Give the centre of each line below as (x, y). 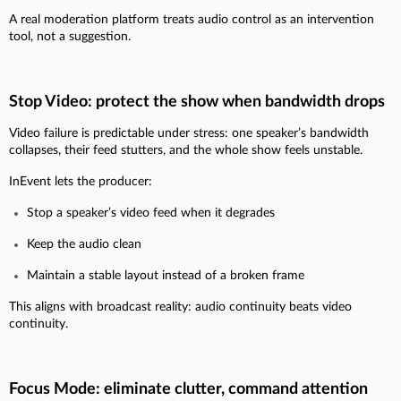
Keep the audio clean (84, 244)
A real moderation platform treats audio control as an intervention (192, 19)
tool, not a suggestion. (70, 36)
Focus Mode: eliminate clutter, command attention (188, 389)
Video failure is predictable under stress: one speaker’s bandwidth (189, 133)
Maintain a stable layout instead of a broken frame (166, 275)
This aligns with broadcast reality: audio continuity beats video (180, 307)
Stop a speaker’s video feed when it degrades (151, 213)
